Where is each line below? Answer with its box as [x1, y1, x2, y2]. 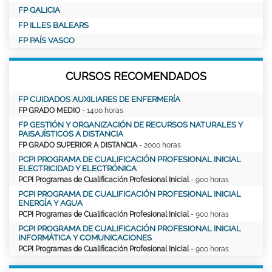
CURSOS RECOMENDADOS [66, 69, 206, 83]
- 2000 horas [137, 140, 181, 149]
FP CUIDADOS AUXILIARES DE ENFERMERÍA [18, 94, 180, 104]
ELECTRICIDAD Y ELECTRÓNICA [18, 163, 137, 173]
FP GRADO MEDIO [18, 106, 80, 115]
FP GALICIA [18, 5, 60, 15]
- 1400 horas [80, 106, 123, 115]
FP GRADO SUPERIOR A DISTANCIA [18, 140, 137, 149]
